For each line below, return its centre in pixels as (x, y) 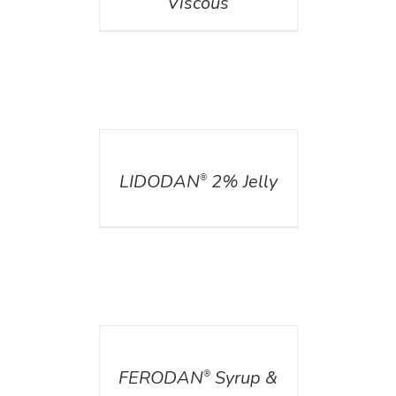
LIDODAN (159, 182)
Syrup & (244, 378)
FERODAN (161, 378)
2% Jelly (242, 182)
